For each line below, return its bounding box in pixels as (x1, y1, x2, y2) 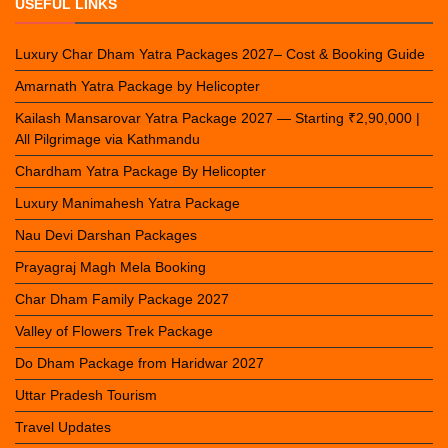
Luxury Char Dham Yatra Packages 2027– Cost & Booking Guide (15, 46, 425, 63)
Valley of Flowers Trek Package (15, 323, 213, 340)
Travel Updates (15, 419, 111, 436)
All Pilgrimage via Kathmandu (15, 131, 200, 148)
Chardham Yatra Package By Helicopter (15, 163, 266, 180)
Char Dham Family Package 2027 (15, 291, 229, 308)
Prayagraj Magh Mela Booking (15, 259, 206, 276)
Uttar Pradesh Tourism (15, 387, 157, 404)
